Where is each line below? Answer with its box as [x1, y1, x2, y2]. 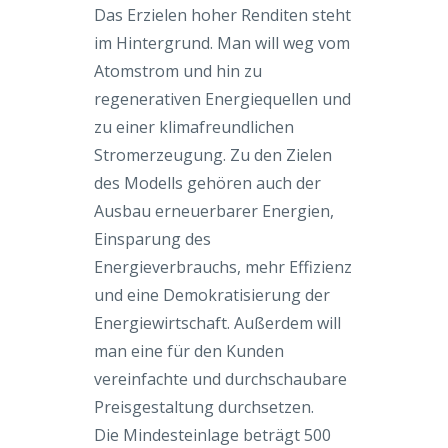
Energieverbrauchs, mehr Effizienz [94, 255, 352, 278]
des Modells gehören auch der [94, 171, 321, 194]
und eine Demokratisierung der [94, 283, 330, 306]
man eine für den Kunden [94, 339, 284, 362]
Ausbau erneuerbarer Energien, [94, 199, 334, 222]
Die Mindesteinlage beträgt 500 [94, 423, 331, 446]
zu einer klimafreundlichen [94, 115, 294, 138]
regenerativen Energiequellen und [94, 87, 351, 110]
